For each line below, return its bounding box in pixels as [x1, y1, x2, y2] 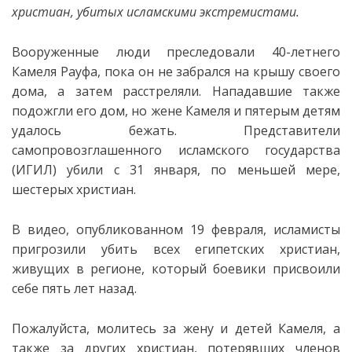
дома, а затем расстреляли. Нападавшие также [12, 82, 340, 100]
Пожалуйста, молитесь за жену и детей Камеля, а [12, 320, 340, 337]
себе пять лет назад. [12, 280, 137, 297]
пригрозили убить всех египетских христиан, [12, 240, 340, 258]
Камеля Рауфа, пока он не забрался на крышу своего [12, 63, 340, 80]
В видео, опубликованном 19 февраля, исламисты [12, 221, 340, 238]
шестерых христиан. [12, 181, 136, 198]
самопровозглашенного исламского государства [12, 141, 340, 159]
